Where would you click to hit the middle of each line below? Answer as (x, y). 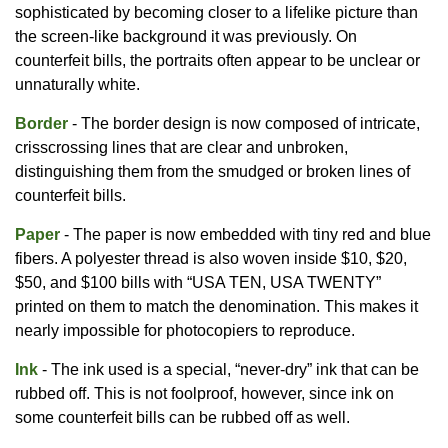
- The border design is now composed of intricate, (244, 123)
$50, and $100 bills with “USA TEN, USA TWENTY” (198, 282)
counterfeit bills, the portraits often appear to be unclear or (217, 60)
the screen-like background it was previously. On (186, 36)
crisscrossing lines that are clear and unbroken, (181, 147)
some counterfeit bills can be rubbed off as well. (182, 417)
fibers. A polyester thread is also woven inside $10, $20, (211, 258)
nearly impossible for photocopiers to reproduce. (185, 330)
